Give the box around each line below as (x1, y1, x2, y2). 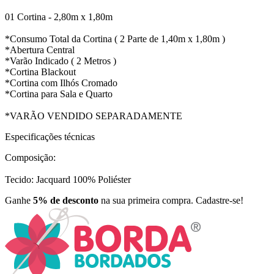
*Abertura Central (5, 45, 75, 56)
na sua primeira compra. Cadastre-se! (98, 195, 243, 206)
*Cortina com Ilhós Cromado (5, 78, 117, 89)
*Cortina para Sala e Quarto (5, 89, 113, 100)
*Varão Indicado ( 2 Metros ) (5, 56, 116, 67)
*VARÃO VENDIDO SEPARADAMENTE (5, 111, 182, 122)
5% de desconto (33, 195, 98, 206)
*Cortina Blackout (5, 67, 76, 78)
